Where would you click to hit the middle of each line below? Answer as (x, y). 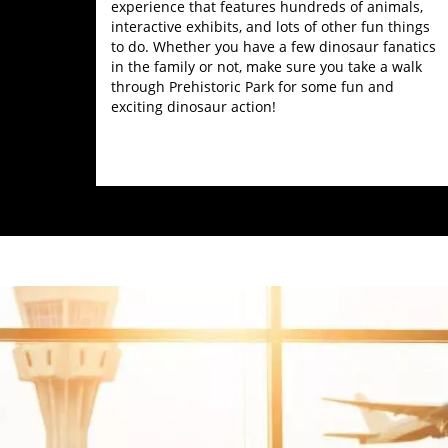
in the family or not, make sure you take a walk (266, 66)
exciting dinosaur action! (193, 106)
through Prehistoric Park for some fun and (252, 86)
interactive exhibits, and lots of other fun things (270, 26)
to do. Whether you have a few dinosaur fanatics (273, 46)
